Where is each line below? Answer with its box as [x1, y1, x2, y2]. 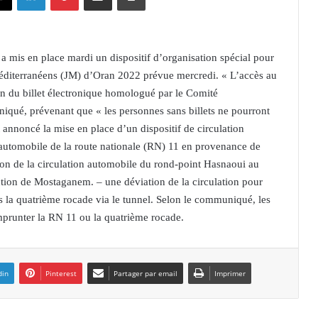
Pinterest [45, 268, 77, 278]
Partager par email [114, 268, 177, 278]
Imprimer [214, 268, 246, 278]
